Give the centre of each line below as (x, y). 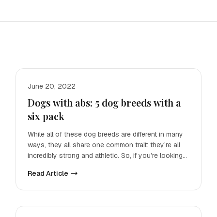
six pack (46, 116)
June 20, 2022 (52, 86)
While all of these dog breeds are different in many (105, 134)
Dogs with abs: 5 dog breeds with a (104, 102)
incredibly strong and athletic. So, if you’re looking (105, 155)
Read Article (48, 173)
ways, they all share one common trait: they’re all (104, 145)
